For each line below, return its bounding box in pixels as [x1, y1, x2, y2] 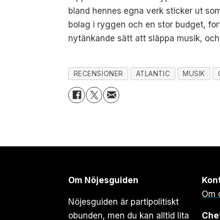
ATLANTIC [136, 69, 170, 78]
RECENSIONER [73, 69, 123, 78]
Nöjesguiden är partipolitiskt [68, 197, 179, 207]
